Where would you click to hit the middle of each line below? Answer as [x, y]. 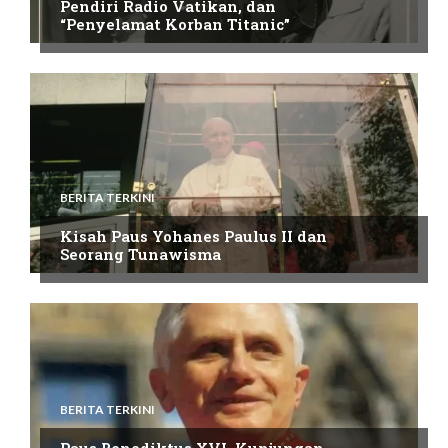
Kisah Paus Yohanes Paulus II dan [193, 236]
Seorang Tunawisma [140, 254]
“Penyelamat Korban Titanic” [175, 24]
